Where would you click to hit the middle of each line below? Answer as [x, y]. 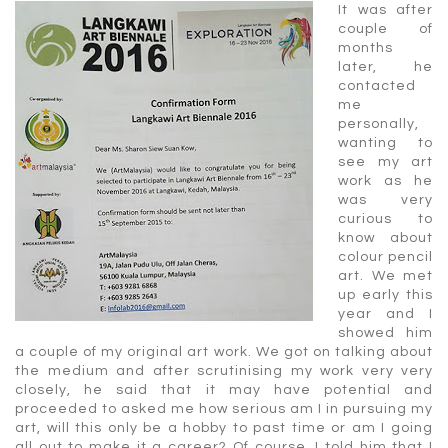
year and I [385, 313]
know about [385, 237]
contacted [377, 85]
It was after [385, 9]
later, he [385, 66]
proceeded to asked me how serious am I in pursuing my [224, 408]
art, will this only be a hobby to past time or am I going [224, 427]
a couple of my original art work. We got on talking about [224, 351]
